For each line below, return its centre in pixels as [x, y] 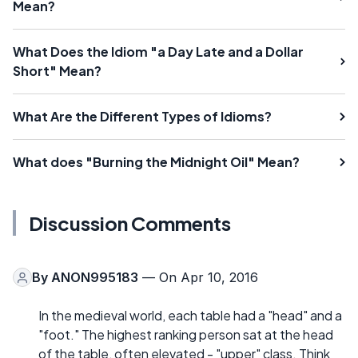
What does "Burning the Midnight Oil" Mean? [156, 162]
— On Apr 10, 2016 [198, 278]
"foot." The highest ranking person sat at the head [186, 335]
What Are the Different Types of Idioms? [142, 117]
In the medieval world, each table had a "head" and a [190, 316]
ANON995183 [95, 278]
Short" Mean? [57, 71]
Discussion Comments [130, 223]
